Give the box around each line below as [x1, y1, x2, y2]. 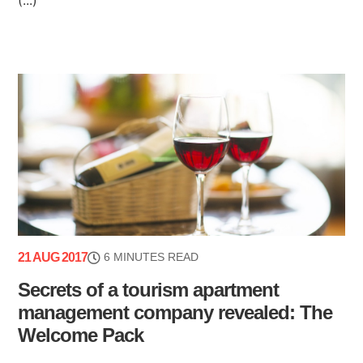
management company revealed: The [18, 301, 333, 324]
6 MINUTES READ [104, 250, 199, 264]
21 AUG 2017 [18, 250, 88, 265]
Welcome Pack [18, 324, 144, 347]
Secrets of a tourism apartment [18, 279, 280, 301]
